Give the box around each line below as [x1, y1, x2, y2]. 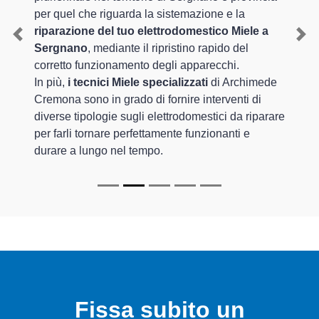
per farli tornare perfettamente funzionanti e [34, 127, 250, 140]
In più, [34, 76, 68, 89]
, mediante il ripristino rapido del [88, 42, 249, 55]
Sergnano [34, 42, 88, 55]
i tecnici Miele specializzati [68, 76, 208, 89]
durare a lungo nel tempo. [34, 145, 163, 157]
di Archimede [208, 76, 277, 89]
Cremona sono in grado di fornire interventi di [34, 93, 261, 106]
